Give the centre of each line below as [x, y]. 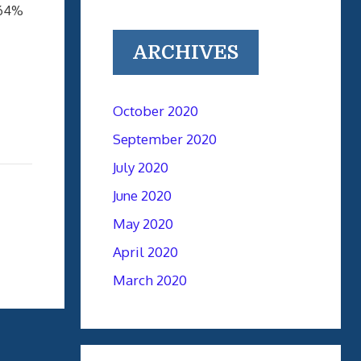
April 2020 [145, 252]
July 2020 [140, 167]
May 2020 [143, 224]
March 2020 [149, 280]
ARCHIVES [185, 52]
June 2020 [142, 195]
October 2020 [155, 111]
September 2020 [164, 139]
